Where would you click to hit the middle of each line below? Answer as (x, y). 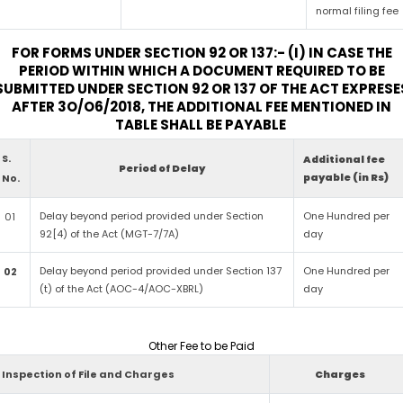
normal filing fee (358, 11)
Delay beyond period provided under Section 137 (161, 271)
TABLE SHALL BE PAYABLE (201, 125)
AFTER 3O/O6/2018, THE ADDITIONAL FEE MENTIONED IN (201, 107)
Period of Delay (162, 168)
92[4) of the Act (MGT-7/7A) (110, 234)
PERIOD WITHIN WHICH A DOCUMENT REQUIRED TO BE (201, 71)
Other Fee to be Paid (201, 346)
